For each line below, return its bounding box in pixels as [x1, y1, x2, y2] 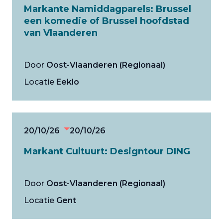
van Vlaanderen [24, 27, 98, 38]
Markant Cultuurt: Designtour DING [24, 146, 190, 157]
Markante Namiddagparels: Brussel [24, 3, 191, 14]
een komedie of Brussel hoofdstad [24, 15, 189, 26]
